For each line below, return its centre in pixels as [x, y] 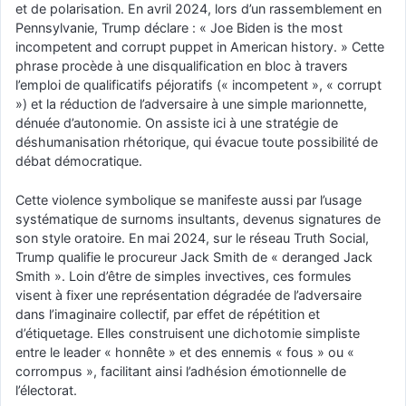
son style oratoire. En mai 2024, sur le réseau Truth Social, [192, 237]
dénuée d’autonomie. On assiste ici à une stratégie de [177, 123]
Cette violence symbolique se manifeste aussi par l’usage [188, 199]
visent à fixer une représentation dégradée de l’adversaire [188, 295]
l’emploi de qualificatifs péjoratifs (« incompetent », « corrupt [198, 85]
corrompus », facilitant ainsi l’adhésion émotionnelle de [181, 371]
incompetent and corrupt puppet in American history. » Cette [200, 47]
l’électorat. [46, 390]
